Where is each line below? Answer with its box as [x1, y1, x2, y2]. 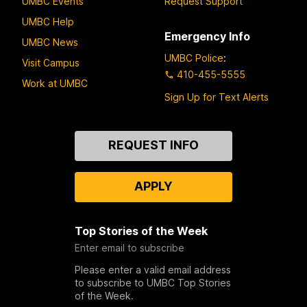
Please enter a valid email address [74, 264, 231, 276]
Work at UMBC [22, 77, 88, 89]
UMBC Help [22, 15, 74, 27]
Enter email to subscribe [74, 242, 184, 254]
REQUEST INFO [108, 138, 199, 153]
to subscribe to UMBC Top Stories [74, 277, 231, 289]
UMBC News [22, 36, 78, 48]
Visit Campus [22, 56, 79, 69]
